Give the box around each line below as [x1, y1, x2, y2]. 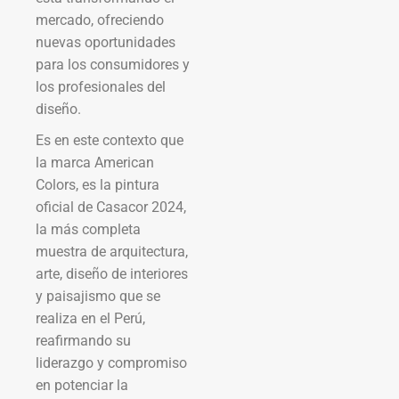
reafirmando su [36, 331, 131, 349]
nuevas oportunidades [36, 33, 175, 51]
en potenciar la [36, 376, 128, 394]
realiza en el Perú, [36, 309, 145, 327]
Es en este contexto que [36, 131, 183, 149]
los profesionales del [36, 77, 166, 95]
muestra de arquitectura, [36, 242, 188, 260]
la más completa [36, 220, 141, 238]
